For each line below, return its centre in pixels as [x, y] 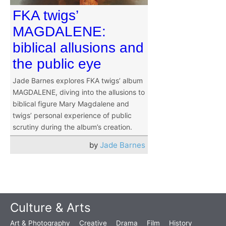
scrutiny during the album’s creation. [72, 127]
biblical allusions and [78, 48]
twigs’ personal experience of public [72, 116]
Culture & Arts [50, 208]
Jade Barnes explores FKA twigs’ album [78, 81]
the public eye [57, 64]
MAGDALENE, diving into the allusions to [79, 92]
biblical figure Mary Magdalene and [71, 104]
